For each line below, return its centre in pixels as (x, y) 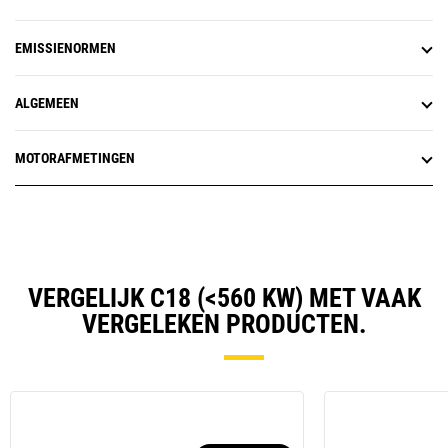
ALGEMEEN (47, 103)
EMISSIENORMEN (65, 48)
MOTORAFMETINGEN (75, 158)
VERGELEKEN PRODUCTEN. (224, 324)
